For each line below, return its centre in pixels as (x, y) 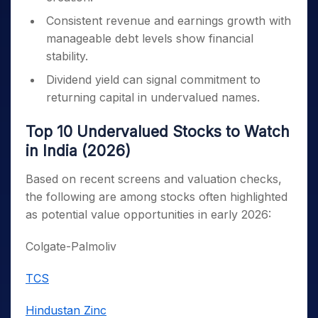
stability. (69, 56)
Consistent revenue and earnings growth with (169, 21)
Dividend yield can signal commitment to (153, 79)
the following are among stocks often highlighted (157, 197)
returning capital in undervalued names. (155, 97)
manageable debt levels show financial (150, 38)
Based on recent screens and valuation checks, (154, 179)
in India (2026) (78, 151)
